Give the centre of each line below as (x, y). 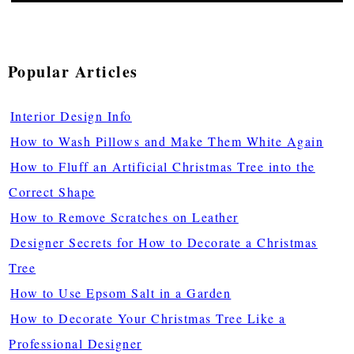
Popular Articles (73, 71)
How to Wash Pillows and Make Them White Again (167, 141)
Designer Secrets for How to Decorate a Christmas (164, 242)
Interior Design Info (71, 115)
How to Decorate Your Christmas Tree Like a (148, 318)
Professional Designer (75, 343)
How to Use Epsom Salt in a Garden (121, 292)
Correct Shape (52, 191)
